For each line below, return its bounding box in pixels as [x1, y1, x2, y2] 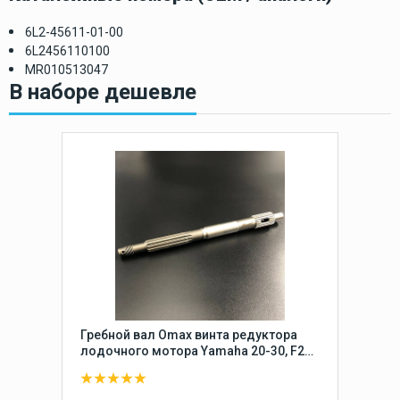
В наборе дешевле [9, 79, 196, 104]
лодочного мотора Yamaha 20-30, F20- [80, 343, 317, 358]
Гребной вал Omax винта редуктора [80, 327, 297, 342]
